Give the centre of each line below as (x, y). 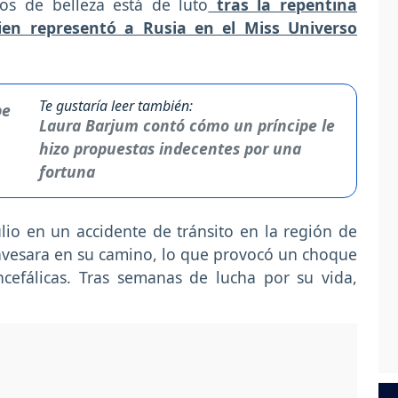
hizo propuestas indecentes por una (171, 149)
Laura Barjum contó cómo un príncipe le (187, 126)
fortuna (68, 172)
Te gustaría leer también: (116, 106)
